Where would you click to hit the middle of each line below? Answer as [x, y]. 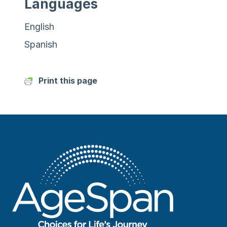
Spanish [41, 44]
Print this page [68, 80]
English [39, 26]
